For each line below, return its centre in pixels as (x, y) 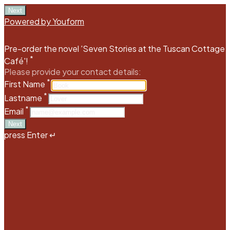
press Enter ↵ (30, 135)
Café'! (16, 61)
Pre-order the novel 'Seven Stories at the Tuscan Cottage (114, 49)
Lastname (24, 98)
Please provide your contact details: (73, 72)
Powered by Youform (44, 21)
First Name (25, 84)
